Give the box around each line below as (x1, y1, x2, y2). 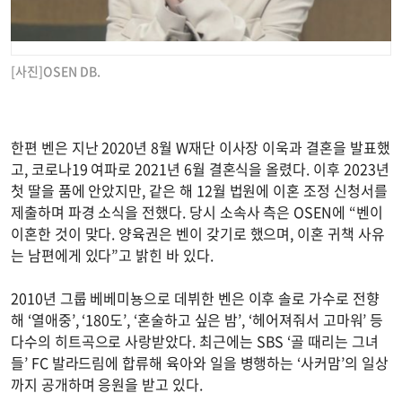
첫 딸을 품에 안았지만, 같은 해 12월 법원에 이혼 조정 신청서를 (11, 179, 388, 201)
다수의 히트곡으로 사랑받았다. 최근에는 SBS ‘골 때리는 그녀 (11, 329, 379, 352)
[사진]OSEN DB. (11, 61, 100, 80)
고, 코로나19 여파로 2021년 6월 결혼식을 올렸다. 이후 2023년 (11, 157, 389, 179)
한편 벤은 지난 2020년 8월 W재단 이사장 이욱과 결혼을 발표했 (11, 135, 390, 158)
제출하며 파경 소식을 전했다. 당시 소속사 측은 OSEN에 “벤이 (11, 200, 383, 223)
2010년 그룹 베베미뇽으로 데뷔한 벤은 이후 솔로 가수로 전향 (11, 286, 380, 309)
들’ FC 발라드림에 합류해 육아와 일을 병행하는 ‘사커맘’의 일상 (11, 351, 389, 373)
